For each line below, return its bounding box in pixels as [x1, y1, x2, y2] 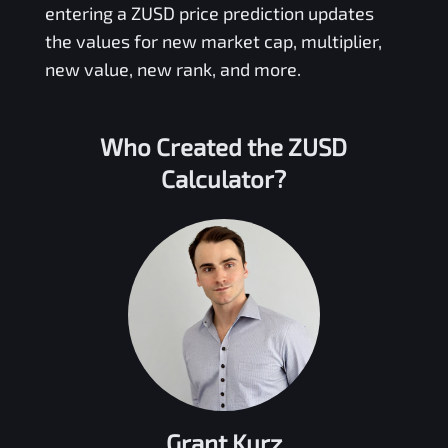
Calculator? [161, 163, 287, 193]
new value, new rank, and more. [44, 57, 301, 80]
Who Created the [100, 131, 289, 161]
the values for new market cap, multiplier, [44, 29, 382, 52]
